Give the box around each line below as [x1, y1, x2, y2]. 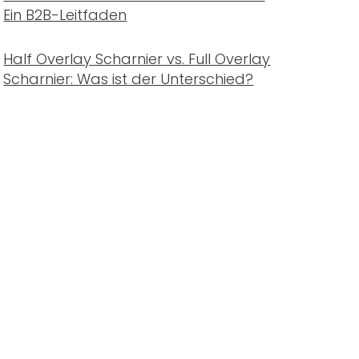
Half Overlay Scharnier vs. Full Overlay [3, 49, 271, 69]
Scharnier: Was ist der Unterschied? [3, 69, 254, 89]
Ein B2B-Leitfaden [3, 5, 127, 25]
